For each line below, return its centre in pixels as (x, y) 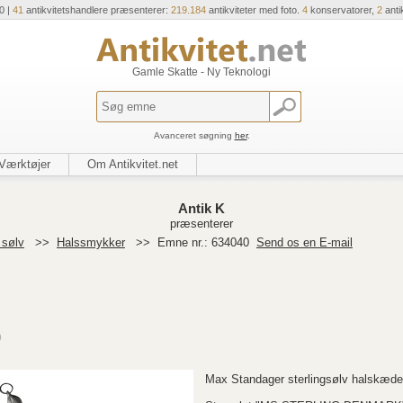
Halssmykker (91, 242)
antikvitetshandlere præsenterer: (97, 10)
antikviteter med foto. (254, 10)
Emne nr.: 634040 (205, 242)
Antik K (201, 208)
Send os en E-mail (304, 242)
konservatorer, (342, 10)
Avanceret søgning (194, 135)
